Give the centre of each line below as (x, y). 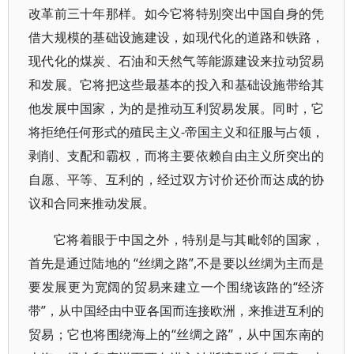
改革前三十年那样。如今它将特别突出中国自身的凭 (177, 13)
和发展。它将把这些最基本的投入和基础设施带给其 (177, 85)
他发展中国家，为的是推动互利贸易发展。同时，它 (177, 108)
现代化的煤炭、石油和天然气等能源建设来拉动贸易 (177, 61)
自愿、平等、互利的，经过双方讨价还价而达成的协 (177, 179)
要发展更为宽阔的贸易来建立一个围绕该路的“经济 (177, 287)
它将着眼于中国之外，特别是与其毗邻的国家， (189, 239)
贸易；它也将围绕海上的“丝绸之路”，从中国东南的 (177, 334)
